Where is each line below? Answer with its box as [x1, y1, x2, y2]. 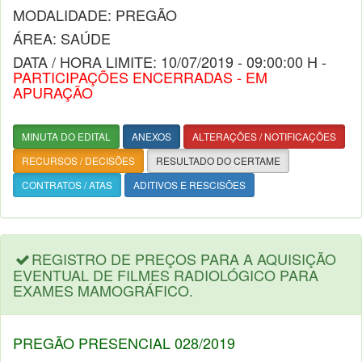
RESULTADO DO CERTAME [156, 154, 280, 167]
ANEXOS [132, 129, 171, 143]
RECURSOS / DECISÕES [22, 154, 135, 167]
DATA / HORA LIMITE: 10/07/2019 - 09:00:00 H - [13, 51, 326, 72]
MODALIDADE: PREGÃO [13, 4, 177, 25]
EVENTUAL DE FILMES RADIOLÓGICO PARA [13, 264, 318, 285]
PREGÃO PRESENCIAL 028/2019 [13, 332, 235, 353]
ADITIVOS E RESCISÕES [133, 178, 246, 192]
